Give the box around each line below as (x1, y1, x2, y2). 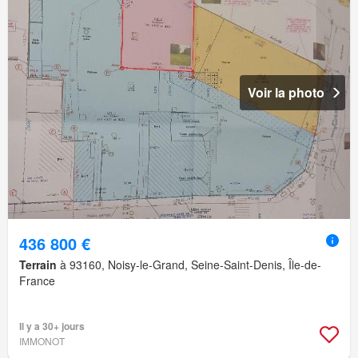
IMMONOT (19, 334, 65, 348)
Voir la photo (248, 83, 324, 102)
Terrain (19, 257, 57, 273)
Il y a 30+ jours (19, 319, 85, 334)
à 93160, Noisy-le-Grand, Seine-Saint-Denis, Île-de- (57, 257, 321, 273)
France (19, 272, 55, 289)
